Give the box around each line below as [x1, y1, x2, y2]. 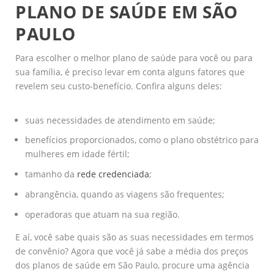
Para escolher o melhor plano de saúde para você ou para [15, 52, 253, 64]
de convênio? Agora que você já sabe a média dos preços [15, 245, 248, 257]
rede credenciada [77, 168, 149, 180]
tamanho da [25, 168, 77, 180]
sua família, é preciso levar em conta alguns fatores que [15, 66, 245, 78]
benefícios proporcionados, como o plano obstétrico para [25, 134, 259, 146]
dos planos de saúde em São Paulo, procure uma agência [15, 259, 250, 271]
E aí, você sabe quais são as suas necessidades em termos [15, 231, 254, 243]
